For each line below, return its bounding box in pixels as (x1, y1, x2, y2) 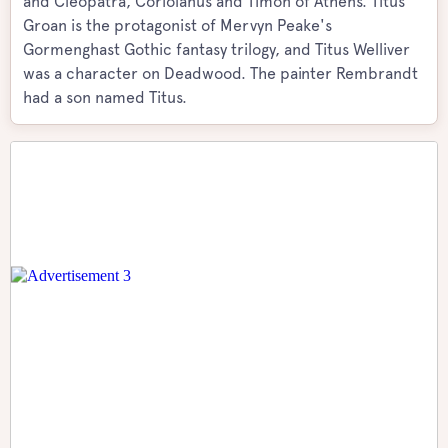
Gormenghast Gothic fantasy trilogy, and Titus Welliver (23, 40, 410, 59)
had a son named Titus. (23, 88, 187, 107)
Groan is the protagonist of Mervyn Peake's (23, 16, 332, 35)
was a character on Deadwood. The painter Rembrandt (23, 64, 418, 83)
